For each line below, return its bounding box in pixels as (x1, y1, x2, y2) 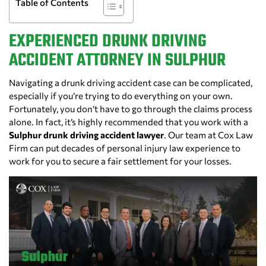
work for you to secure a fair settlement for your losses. (9, 156, 232, 167)
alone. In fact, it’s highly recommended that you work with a (9, 116, 248, 128)
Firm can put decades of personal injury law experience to (9, 142, 240, 154)
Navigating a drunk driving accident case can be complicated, (9, 77, 252, 88)
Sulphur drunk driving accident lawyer (9, 129, 164, 141)
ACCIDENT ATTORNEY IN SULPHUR (9, 47, 226, 75)
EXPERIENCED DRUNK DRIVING (9, 28, 207, 56)
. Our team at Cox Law (164, 129, 253, 141)
